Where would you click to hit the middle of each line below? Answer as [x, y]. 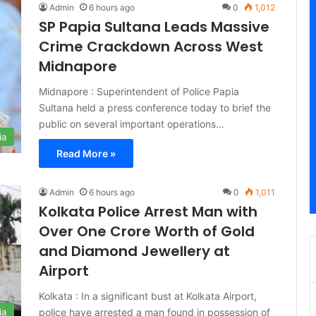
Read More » [86, 153]
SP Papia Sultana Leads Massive [154, 27]
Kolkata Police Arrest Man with [148, 212]
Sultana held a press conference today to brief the [155, 108]
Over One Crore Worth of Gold [147, 231]
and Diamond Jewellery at [134, 251]
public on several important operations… [132, 124]
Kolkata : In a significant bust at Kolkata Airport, [148, 296]
